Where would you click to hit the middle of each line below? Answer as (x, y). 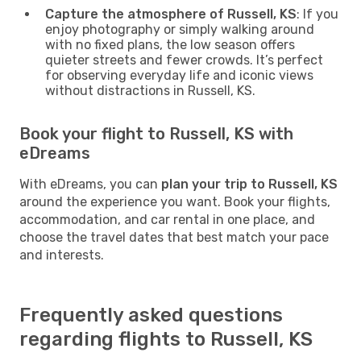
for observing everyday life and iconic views (179, 75)
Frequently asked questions (151, 315)
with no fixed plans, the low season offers (170, 44)
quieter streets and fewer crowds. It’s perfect (184, 60)
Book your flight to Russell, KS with (156, 133)
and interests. (62, 255)
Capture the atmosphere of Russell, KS (171, 14)
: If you (317, 14)
